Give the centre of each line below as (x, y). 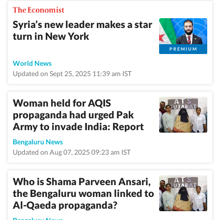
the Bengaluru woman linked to (83, 193)
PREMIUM (183, 49)
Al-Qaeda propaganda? (65, 205)
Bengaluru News (38, 142)
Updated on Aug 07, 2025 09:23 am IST (72, 152)
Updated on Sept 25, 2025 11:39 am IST (72, 73)
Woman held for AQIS (62, 103)
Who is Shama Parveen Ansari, (82, 181)
